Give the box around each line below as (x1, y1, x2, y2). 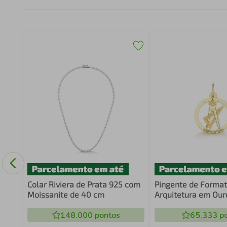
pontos (92, 210, 120, 221)
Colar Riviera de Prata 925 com (27, 179, 140, 189)
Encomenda (155, 200, 198, 209)
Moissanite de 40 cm (27, 190, 104, 199)
